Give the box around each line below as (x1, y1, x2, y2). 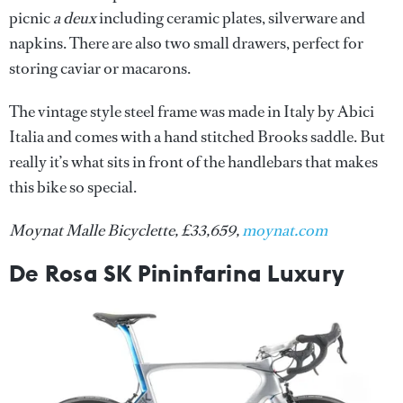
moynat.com (242, 219, 327, 241)
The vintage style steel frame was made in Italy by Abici (9, 100, 374, 122)
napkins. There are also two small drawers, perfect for (9, 31, 363, 54)
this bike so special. (9, 175, 137, 198)
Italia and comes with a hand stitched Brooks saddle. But (9, 125, 385, 148)
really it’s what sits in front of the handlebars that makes (9, 150, 378, 173)
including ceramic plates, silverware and (96, 6, 365, 29)
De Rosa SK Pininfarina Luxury (9, 257, 345, 288)
